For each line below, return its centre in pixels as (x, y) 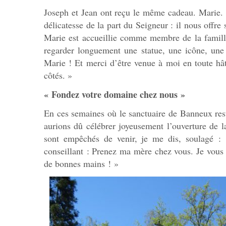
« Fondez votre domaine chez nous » (115, 94)
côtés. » (58, 75)
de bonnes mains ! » (81, 164)
